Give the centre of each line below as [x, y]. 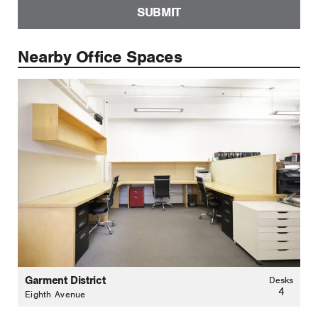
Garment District [65, 280]
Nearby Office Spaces [100, 56]
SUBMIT [159, 12]
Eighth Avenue [55, 294]
